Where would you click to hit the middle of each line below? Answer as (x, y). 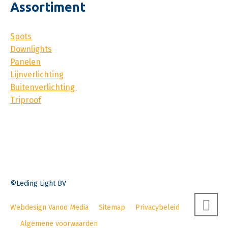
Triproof (26, 100)
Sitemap (112, 208)
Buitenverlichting (44, 88)
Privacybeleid (158, 208)
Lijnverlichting (37, 75)
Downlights (31, 49)
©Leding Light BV (38, 184)
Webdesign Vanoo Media (49, 208)
